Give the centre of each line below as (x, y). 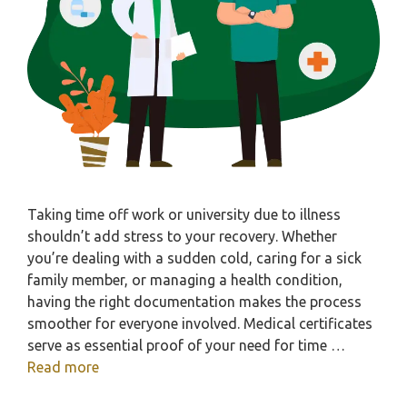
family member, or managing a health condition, (185, 280)
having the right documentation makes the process (194, 302)
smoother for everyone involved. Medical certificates (200, 324)
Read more (63, 367)
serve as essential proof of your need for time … (186, 346)
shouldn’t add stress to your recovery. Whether (182, 237)
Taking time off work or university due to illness (184, 215)
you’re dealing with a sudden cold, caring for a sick (194, 258)
